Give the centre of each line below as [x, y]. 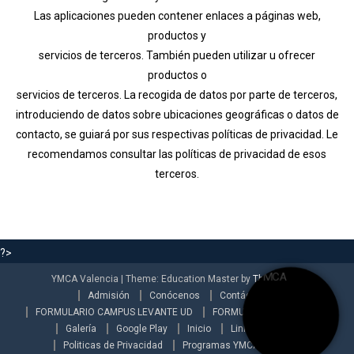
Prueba [294, 345]
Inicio [199, 328]
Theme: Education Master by [189, 279]
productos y [177, 35]
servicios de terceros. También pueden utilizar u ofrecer [177, 55]
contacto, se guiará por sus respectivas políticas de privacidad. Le [177, 134]
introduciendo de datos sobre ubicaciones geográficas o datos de [177, 114]
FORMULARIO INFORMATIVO [274, 312]
